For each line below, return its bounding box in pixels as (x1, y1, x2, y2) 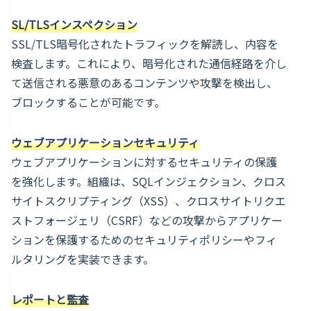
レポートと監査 (11, 291, 89, 308)
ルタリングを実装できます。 (11, 251, 154, 267)
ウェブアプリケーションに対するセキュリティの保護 (11, 153, 277, 170)
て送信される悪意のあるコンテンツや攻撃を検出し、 (11, 74, 278, 91)
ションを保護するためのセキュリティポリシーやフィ (11, 231, 277, 248)
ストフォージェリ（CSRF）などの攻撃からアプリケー (11, 212, 283, 228)
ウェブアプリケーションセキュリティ (11, 134, 199, 151)
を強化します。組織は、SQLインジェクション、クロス (11, 173, 286, 190)
